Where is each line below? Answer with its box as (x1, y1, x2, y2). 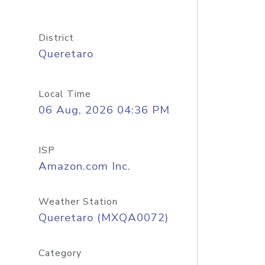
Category (38, 247, 82, 260)
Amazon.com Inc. (38, 159, 131, 174)
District (38, 31, 74, 44)
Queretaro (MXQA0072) (38, 210, 169, 225)
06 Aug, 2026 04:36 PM (38, 102, 170, 118)
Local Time (38, 88, 91, 101)
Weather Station (38, 195, 118, 208)
